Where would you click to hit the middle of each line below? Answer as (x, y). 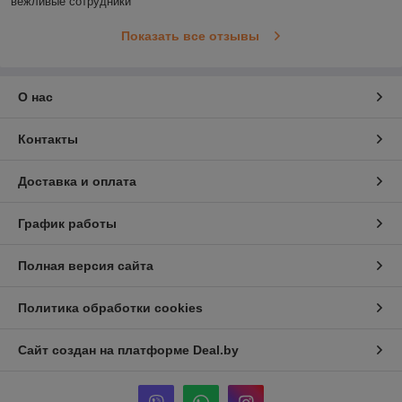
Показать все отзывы (190, 36)
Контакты (48, 140)
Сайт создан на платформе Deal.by (128, 350)
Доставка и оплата (77, 182)
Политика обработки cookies (110, 308)
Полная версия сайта (86, 266)
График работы (67, 224)
